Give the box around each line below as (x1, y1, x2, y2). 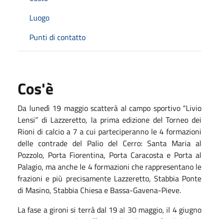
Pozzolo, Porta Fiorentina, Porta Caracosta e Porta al (18, 149, 201, 161)
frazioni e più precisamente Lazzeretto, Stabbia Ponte (18, 172, 201, 184)
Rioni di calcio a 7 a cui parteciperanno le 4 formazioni (18, 125, 201, 137)
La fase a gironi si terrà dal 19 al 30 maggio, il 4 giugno (18, 203, 201, 216)
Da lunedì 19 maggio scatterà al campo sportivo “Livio (18, 102, 201, 114)
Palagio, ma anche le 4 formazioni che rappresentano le (18, 160, 201, 173)
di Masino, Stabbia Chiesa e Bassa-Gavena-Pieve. (18, 184, 181, 196)
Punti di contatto (29, 31, 86, 43)
